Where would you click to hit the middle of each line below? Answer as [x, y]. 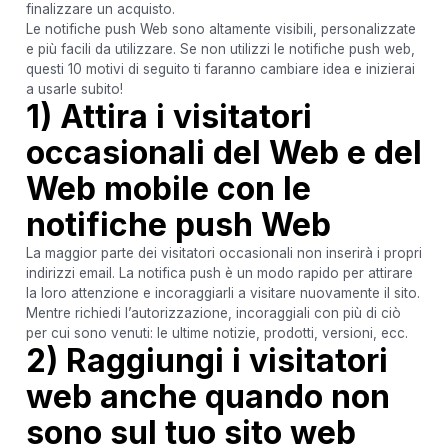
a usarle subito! [74, 88]
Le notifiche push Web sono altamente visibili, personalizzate [220, 28]
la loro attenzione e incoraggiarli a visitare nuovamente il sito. [222, 292]
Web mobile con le [168, 188]
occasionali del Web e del [223, 152]
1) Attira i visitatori [168, 116]
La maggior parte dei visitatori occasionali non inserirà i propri [223, 252]
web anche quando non [207, 396]
